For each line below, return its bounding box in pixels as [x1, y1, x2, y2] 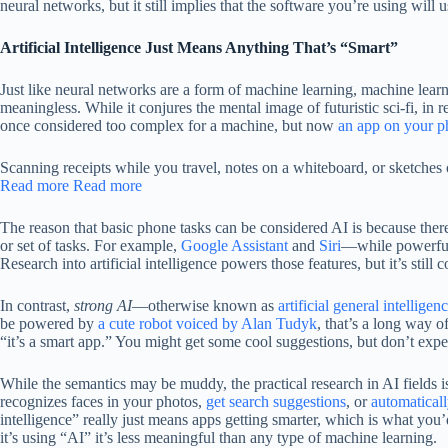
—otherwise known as [132, 297, 278, 314]
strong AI [74, 297, 132, 314]
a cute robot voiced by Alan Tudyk [98, 315, 317, 332]
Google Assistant [181, 237, 288, 254]
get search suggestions [206, 393, 346, 410]
